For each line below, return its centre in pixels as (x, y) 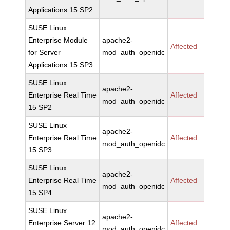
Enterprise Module (58, 40)
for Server (45, 52)
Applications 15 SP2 (61, 10)
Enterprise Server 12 (62, 223)
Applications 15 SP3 (61, 65)
